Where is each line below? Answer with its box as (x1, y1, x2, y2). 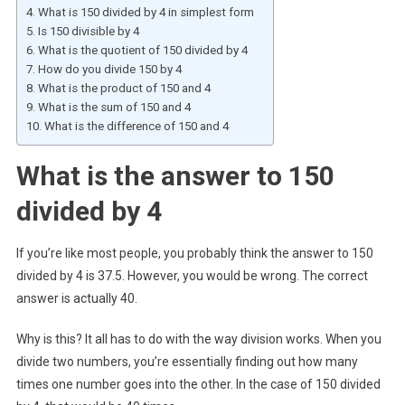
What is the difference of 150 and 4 (43, 118, 229, 133)
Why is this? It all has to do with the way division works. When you (15, 331, 381, 346)
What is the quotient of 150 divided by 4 (37, 42, 248, 57)
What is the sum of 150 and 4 (37, 99, 191, 114)
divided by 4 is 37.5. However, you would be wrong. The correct (15, 268, 368, 283)
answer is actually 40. (15, 290, 137, 306)
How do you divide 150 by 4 (37, 61, 182, 76)
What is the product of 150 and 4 (37, 80, 211, 95)
